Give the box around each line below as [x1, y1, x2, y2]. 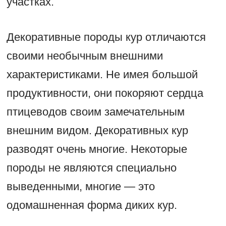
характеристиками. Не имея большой [6, 68, 198, 81]
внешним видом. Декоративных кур [6, 124, 188, 137]
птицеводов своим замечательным [6, 105, 185, 119]
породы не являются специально [6, 161, 177, 175]
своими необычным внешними [6, 49, 163, 63]
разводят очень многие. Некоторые [6, 143, 187, 156]
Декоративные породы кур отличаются [6, 31, 206, 44]
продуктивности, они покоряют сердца [6, 87, 203, 100]
